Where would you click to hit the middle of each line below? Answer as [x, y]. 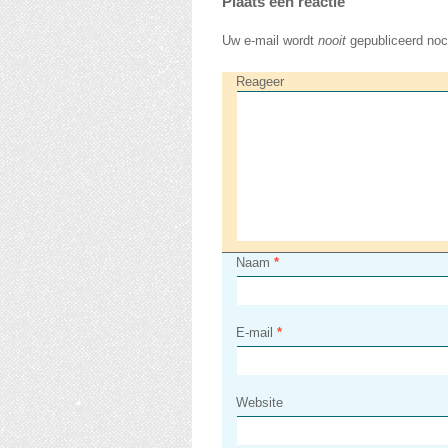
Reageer [260, 81]
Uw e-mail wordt [270, 40]
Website [259, 402]
